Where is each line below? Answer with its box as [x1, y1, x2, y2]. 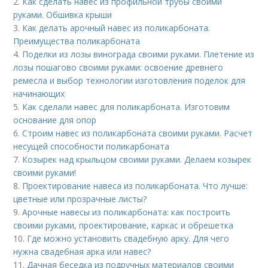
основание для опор [13, 114, 97, 126]
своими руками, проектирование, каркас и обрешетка [13, 219, 234, 231]
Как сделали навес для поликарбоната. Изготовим [22, 100, 230, 112]
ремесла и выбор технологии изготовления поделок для [13, 74, 246, 86]
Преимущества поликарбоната [13, 35, 141, 47]
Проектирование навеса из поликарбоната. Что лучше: [22, 179, 248, 191]
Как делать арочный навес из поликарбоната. [22, 22, 211, 33]
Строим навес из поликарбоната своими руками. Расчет [22, 127, 253, 139]
